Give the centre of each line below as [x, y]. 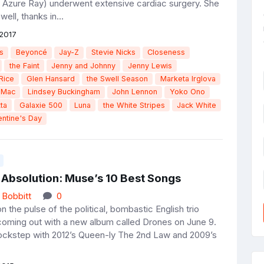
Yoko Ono [187, 92]
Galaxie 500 [41, 105]
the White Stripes [134, 105]
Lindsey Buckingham [64, 92]
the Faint [24, 65]
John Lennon [135, 92]
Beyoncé [31, 52]
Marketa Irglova [188, 78]
